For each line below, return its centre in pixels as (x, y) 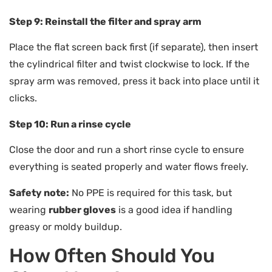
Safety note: (39, 192)
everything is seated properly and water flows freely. (129, 167)
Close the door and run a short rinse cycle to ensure (127, 150)
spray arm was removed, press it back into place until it (134, 81)
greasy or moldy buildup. (66, 226)
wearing (29, 209)
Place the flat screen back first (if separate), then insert (134, 47)
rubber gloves (82, 209)
